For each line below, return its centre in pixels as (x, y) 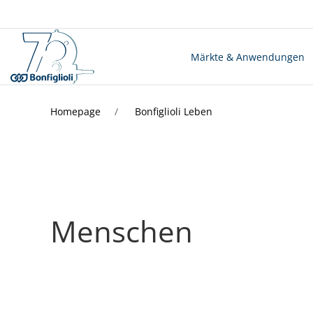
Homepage (77, 111)
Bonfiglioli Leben (172, 111)
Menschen (122, 231)
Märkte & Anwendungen (248, 57)
